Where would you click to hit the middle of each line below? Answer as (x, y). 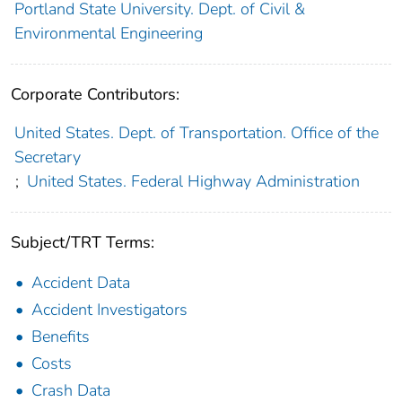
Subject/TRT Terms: (83, 243)
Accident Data (81, 283)
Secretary (47, 157)
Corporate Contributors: (95, 95)
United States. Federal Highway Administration (193, 182)
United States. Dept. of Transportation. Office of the (196, 133)
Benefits (61, 337)
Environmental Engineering (108, 34)
